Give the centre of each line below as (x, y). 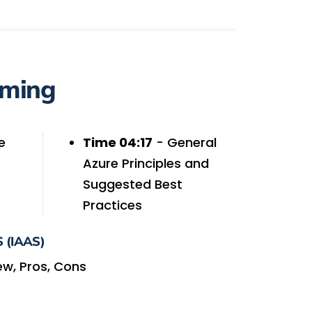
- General (184, 142)
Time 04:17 (117, 142)
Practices (112, 205)
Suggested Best (132, 184)
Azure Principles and (146, 163)
